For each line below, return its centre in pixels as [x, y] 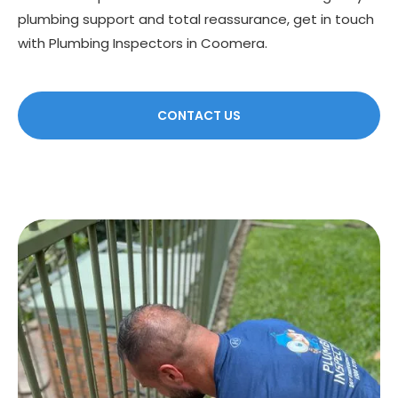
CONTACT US [199, 116]
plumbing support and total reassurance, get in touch [196, 20]
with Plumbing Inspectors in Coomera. [143, 44]
